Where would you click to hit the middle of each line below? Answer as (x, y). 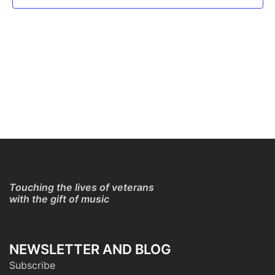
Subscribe (32, 265)
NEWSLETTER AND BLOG (90, 249)
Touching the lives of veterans (82, 187)
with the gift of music (59, 199)
